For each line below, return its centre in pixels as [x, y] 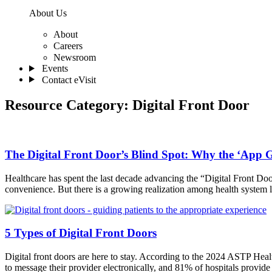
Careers [68, 46]
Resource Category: [69, 105]
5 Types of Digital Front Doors [81, 233]
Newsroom [75, 57]
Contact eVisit [69, 80]
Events [55, 68]
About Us [48, 13]
